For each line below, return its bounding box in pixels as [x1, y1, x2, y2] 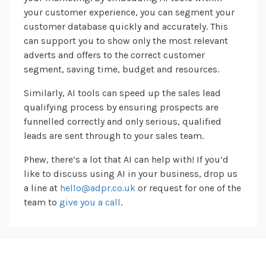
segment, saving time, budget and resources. [24, 64, 219, 75]
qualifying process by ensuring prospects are [24, 102, 218, 113]
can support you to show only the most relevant [24, 35, 228, 47]
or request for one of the [135, 182, 241, 194]
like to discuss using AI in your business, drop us [24, 168, 237, 180]
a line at [24, 182, 60, 194]
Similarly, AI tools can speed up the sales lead [24, 87, 221, 99]
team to [24, 197, 59, 208]
